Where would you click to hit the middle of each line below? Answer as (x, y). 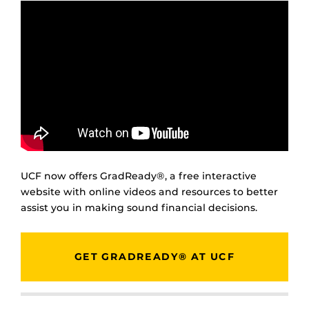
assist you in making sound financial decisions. (139, 207)
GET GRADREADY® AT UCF (154, 256)
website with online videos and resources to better (149, 191)
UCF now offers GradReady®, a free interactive (139, 176)
